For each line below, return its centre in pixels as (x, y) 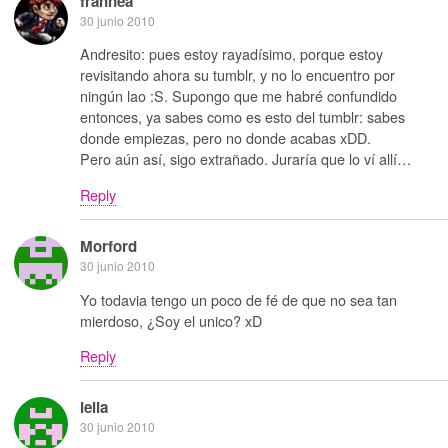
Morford (108, 246)
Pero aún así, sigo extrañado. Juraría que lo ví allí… (245, 159)
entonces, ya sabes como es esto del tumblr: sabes (242, 117)
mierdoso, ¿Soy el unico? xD (171, 320)
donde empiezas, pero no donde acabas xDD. (225, 138)
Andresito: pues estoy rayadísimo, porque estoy (231, 54)
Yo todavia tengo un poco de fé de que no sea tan (238, 299)
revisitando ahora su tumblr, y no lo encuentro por (237, 75)
